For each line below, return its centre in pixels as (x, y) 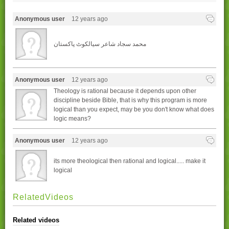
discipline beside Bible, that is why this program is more (130, 100)
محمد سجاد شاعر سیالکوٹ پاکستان (100, 44)
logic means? (72, 119)
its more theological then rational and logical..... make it (130, 161)
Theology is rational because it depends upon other (125, 91)
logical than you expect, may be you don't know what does (134, 110)
